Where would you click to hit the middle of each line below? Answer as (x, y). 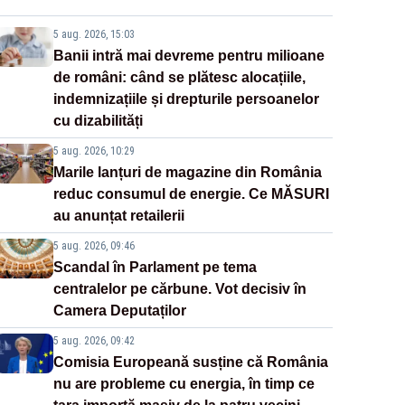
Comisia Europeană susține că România (190, 362)
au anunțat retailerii (118, 215)
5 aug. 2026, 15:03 (94, 34)
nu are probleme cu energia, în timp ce (184, 383)
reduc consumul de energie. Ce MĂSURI (191, 193)
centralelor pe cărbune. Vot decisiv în (179, 288)
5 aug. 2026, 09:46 (94, 245)
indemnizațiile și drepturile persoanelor (186, 99)
